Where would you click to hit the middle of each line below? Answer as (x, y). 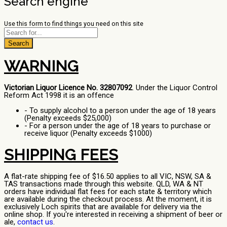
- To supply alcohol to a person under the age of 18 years (120, 110)
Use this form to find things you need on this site (74, 23)
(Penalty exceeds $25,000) (68, 118)
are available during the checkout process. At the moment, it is (108, 199)
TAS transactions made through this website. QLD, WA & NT (104, 184)
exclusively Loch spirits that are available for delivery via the (103, 206)
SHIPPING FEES (61, 155)
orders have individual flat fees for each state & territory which (108, 191)
